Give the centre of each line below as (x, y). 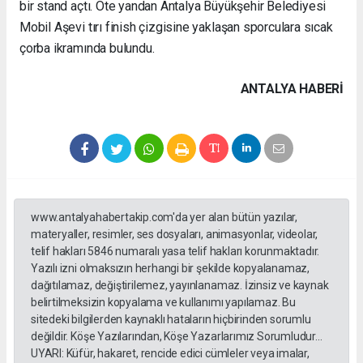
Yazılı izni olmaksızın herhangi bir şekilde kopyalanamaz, (171, 268)
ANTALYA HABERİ (292, 88)
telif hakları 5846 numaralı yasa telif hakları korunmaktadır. (175, 251)
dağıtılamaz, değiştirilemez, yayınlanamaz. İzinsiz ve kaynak (180, 285)
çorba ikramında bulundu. (87, 48)
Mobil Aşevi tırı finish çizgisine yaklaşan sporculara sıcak (176, 27)
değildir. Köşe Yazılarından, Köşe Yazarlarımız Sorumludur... (177, 336)
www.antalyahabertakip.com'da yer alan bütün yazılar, (164, 217)
